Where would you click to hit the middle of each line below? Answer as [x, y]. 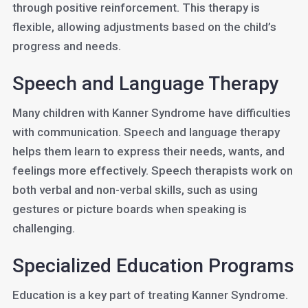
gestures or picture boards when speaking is [129, 209]
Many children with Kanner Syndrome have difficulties [151, 113]
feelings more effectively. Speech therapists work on [152, 170]
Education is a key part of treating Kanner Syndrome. [150, 295]
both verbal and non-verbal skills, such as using [135, 190]
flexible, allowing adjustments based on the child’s [144, 27]
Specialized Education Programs [153, 266]
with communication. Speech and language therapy [146, 132]
